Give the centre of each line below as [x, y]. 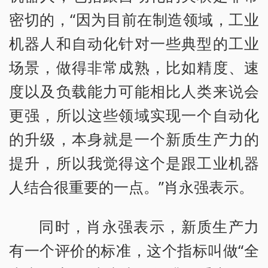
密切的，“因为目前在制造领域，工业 [134, 19]
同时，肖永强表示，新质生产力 [149, 226]
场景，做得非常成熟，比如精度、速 [134, 67]
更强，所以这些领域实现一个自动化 [134, 115]
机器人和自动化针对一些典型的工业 [134, 43]
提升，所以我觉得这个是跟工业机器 [134, 163]
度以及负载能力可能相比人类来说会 [134, 91]
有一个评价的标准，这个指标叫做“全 [134, 250]
